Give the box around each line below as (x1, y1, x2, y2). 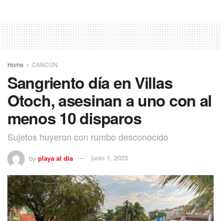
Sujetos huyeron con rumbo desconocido (7, 130, 168, 143)
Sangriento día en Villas (7, 71, 173, 94)
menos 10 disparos (7, 106, 142, 129)
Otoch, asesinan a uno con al (7, 88, 212, 111)
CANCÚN (32, 60, 58, 69)
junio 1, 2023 (91, 153, 128, 163)
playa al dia (38, 153, 73, 163)
